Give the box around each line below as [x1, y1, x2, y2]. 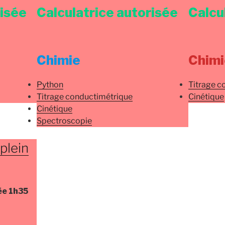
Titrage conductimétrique [37, 92, 133, 102]
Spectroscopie [37, 116, 92, 126]
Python [37, 80, 64, 90]
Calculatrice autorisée [37, 5, 178, 21]
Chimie [37, 52, 81, 68]
